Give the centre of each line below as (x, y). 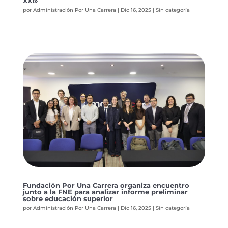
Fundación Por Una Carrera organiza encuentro (106, 185)
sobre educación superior (68, 198)
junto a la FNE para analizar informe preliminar (105, 192)
